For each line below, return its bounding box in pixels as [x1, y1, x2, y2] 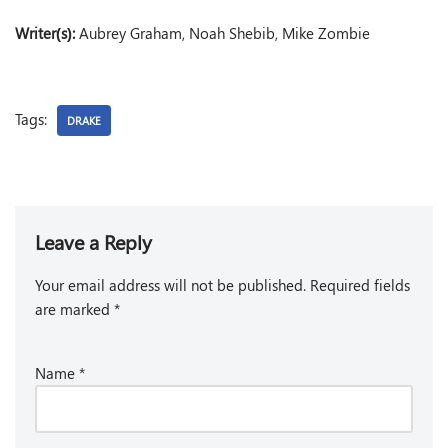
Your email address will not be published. [35, 275, 306, 295]
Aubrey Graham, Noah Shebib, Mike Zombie [75, 23, 370, 43]
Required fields [310, 275, 410, 295]
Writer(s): [15, 23, 75, 43]
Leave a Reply [35, 228, 152, 255]
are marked [35, 299, 114, 319]
